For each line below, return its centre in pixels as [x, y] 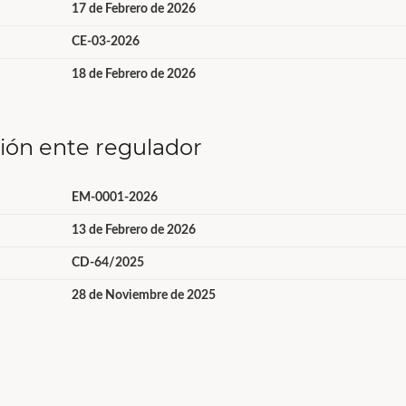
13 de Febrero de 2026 [133, 230]
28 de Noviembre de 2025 [143, 295]
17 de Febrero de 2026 [133, 9]
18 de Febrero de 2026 [133, 74]
